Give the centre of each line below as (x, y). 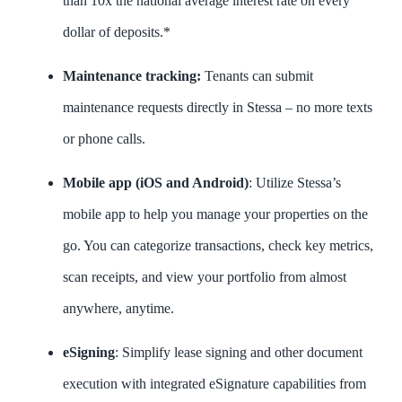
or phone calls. (104, 138)
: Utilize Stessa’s (295, 182)
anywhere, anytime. (118, 308)
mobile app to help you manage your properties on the (215, 214)
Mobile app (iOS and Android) (156, 182)
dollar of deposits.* (117, 31)
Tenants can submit (259, 75)
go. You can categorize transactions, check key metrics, (218, 245)
